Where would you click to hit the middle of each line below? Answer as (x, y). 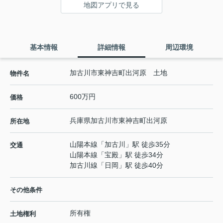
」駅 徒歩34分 (141, 155)
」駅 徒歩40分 (141, 166)
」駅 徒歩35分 (148, 145)
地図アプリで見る (111, 5)
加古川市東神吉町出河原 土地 (118, 73)
